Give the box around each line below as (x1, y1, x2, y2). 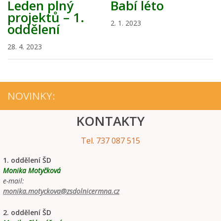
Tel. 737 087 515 (81, 135, 140, 147)
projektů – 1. (7, 8, 84, 27)
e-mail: (3, 176, 24, 186)
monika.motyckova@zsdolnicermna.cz (3, 186, 119, 196)
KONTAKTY (76, 112, 145, 130)
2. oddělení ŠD (3, 208, 51, 218)
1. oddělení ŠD (3, 155, 51, 165)
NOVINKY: (7, 89, 55, 103)
